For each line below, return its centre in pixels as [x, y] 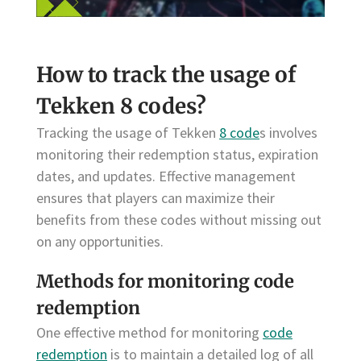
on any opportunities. [100, 241]
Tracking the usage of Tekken [128, 132]
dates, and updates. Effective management [166, 176]
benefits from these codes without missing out [179, 219]
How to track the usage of [166, 74]
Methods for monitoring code [165, 282]
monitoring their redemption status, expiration [177, 154]
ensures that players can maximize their [156, 197]
